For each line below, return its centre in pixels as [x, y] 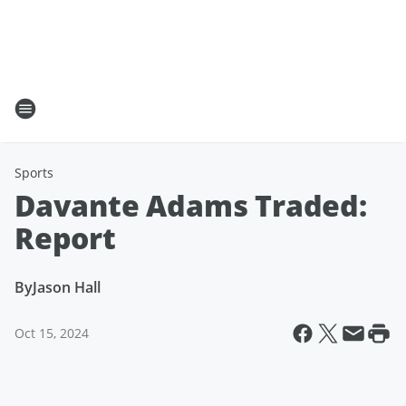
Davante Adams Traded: [191, 205]
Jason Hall [67, 287]
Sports [34, 173]
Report [65, 238]
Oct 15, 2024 [52, 333]
